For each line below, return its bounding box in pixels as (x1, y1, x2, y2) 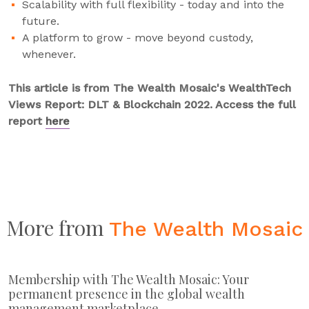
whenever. (22, 48, 76, 61)
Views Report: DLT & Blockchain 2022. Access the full (8, 98, 296, 111)
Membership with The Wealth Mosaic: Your (8, 271, 249, 288)
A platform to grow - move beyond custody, (22, 31, 253, 44)
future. (22, 14, 59, 28)
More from (6, 214, 109, 241)
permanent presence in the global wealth (8, 286, 245, 302)
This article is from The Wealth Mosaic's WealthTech (8, 81, 291, 94)
